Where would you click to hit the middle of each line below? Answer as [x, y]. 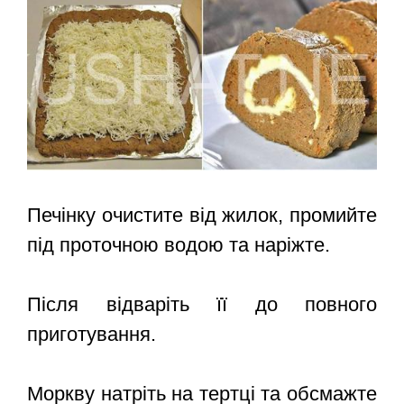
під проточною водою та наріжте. [179, 245]
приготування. [92, 335]
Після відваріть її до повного [202, 305]
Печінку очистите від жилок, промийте [202, 216]
